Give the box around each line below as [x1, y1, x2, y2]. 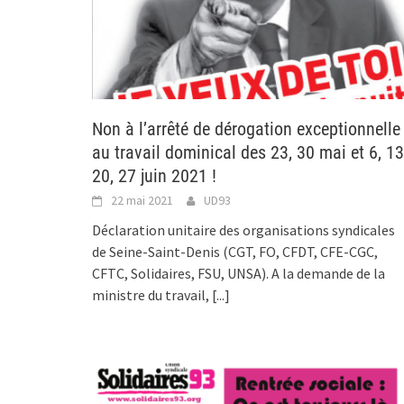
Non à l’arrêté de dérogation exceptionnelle [92, 117, 400, 140]
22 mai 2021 [111, 191, 173, 208]
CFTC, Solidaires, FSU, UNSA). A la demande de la [92, 263, 385, 282]
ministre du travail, [92, 285, 212, 304]
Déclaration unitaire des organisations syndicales [92, 220, 395, 239]
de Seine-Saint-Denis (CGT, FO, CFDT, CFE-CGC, [92, 242, 378, 261]
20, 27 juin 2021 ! [92, 164, 216, 187]
